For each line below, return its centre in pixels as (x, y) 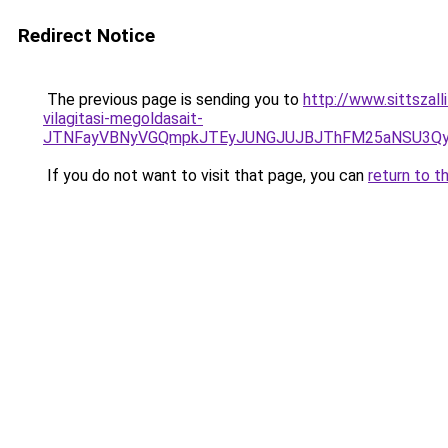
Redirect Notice (86, 35)
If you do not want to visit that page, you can (205, 175)
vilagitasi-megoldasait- (123, 118)
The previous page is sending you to (173, 99)
